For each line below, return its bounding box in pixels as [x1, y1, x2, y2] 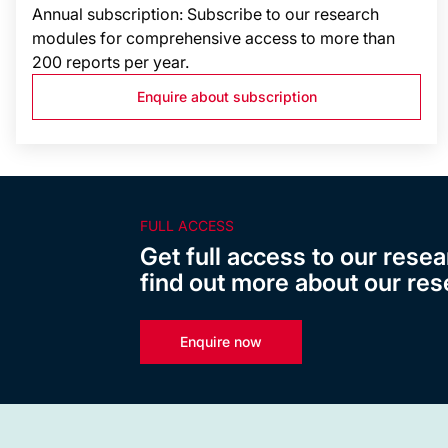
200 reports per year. [32, 52, 189, 72]
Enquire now [180, 333, 262, 350]
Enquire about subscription [136, 88, 317, 105]
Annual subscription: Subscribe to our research [32, 4, 379, 24]
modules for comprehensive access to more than [32, 28, 395, 48]
